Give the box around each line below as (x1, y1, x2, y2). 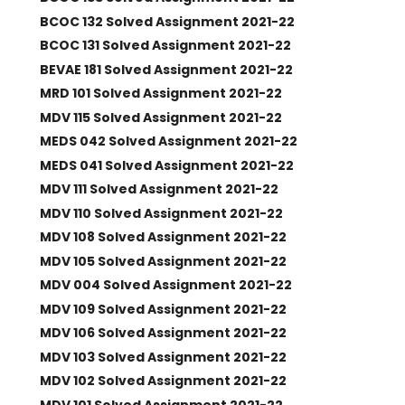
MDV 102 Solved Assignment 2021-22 (39, 372, 287, 390)
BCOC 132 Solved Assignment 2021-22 (39, 12, 295, 31)
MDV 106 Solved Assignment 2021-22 (39, 324, 287, 342)
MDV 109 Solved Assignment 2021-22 (39, 299, 287, 318)
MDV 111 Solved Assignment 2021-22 (39, 180, 278, 198)
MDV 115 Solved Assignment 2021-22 (39, 108, 282, 127)
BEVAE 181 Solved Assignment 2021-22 (39, 60, 293, 79)
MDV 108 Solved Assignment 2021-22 (39, 228, 287, 246)
